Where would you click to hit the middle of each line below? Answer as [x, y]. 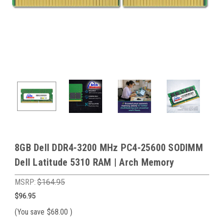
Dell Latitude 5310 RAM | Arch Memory [94, 162]
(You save [30, 212]
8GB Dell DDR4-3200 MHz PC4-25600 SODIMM [109, 148]
